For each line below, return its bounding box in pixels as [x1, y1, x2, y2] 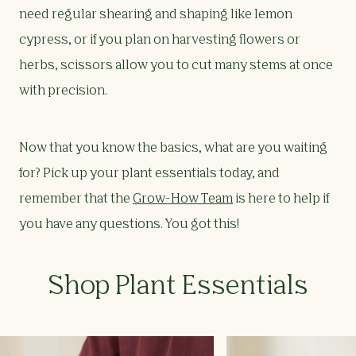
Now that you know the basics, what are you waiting [19, 142, 327, 156]
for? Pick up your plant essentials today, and [19, 168, 280, 181]
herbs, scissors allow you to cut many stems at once [19, 60, 333, 73]
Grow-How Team [133, 193, 233, 207]
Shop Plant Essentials [48, 274, 308, 300]
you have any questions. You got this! [19, 219, 239, 232]
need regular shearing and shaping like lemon [19, 9, 292, 22]
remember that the [19, 193, 133, 207]
